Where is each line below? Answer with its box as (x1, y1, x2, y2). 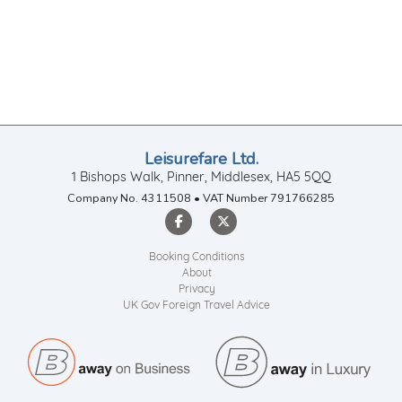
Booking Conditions (148, 251, 245, 263)
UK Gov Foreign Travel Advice (123, 300, 270, 311)
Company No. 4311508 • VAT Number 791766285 (67, 189, 335, 205)
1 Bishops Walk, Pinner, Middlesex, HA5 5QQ (71, 170, 331, 185)
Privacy (178, 284, 215, 295)
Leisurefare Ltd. (144, 147, 258, 170)
